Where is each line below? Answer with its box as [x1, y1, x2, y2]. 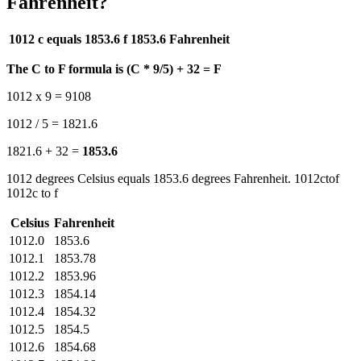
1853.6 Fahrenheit [131, 31, 233, 46]
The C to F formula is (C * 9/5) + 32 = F [6, 61, 222, 76]
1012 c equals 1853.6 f [9, 31, 127, 46]
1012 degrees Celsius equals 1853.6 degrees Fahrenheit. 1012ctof [6, 171, 339, 185]
